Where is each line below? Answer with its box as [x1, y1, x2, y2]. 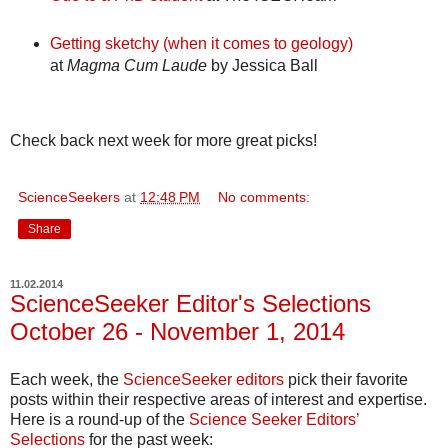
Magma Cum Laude [66, 56, 207, 74]
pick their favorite [284, 370, 408, 388]
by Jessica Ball [206, 56, 318, 74]
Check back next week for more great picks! [10, 131, 317, 149]
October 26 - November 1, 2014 [10, 317, 345, 345]
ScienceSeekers [18, 188, 120, 205]
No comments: [218, 188, 311, 205]
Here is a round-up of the [10, 410, 189, 428]
